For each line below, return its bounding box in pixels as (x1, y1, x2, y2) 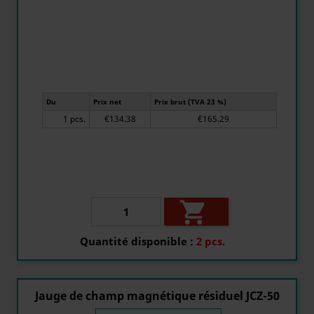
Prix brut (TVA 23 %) (154, 97, 226, 107)
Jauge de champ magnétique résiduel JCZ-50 (34, 288, 280, 303)
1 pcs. (70, 113, 86, 125)
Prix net (93, 97, 121, 107)
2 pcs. (196, 233, 225, 248)
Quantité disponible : (80, 233, 193, 248)
